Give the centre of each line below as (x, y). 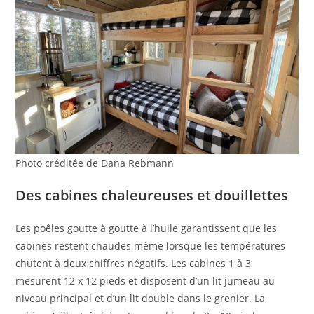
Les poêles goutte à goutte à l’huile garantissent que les (146, 228)
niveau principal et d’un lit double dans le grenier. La (141, 299)
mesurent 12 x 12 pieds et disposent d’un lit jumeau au (145, 281)
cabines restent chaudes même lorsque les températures (151, 246)
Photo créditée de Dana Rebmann (95, 163)
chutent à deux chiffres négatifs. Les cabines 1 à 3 (134, 264)
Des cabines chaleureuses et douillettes (152, 196)
